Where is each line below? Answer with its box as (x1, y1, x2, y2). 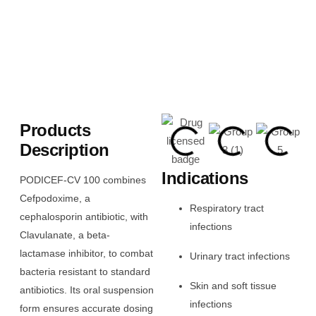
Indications (162, 169, 248, 188)
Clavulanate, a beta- (20, 229, 110, 241)
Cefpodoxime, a (20, 192, 90, 204)
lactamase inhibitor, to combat (20, 247, 153, 259)
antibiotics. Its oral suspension (20, 284, 154, 296)
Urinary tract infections (190, 250, 291, 262)
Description (20, 140, 109, 160)
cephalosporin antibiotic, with (20, 210, 148, 222)
